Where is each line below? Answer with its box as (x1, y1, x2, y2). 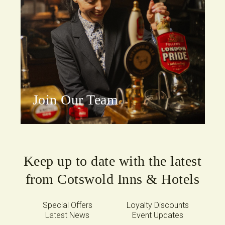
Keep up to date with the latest (23, 153, 202, 169)
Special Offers (42, 200, 92, 210)
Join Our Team (32, 91, 118, 107)
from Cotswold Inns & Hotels (25, 171, 200, 187)
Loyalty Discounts (127, 200, 189, 210)
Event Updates (132, 210, 183, 220)
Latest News (45, 210, 89, 220)
